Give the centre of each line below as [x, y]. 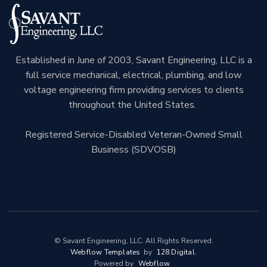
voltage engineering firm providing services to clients [133, 90]
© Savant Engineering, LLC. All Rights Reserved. [133, 241]
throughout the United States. [133, 105]
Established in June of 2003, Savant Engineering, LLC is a [133, 60]
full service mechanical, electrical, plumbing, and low [133, 75]
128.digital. [176, 252]
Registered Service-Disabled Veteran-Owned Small [133, 135]
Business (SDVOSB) [133, 150]
